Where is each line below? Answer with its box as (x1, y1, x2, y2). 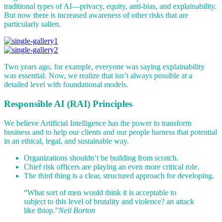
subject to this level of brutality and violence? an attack (24, 197, 194, 206)
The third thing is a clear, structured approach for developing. (24, 171, 214, 180)
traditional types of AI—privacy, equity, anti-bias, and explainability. (4, 2, 217, 11)
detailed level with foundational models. (4, 80, 128, 89)
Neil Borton (58, 206, 95, 215)
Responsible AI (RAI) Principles (4, 98, 132, 109)
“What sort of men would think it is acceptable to (24, 188, 176, 197)
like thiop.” (24, 206, 58, 215)
